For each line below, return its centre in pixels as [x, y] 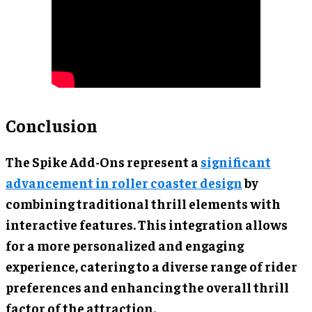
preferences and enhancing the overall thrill [147, 287]
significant [236, 161]
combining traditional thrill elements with [143, 203]
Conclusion [52, 125]
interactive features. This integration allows [147, 224]
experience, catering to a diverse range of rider [151, 266]
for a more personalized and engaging [125, 245]
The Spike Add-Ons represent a [103, 161]
